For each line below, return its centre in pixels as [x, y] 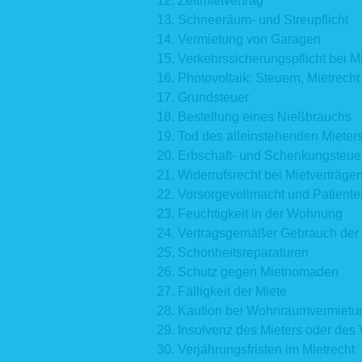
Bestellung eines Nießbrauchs [264, 116]
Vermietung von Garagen [249, 39]
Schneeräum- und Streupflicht [263, 19]
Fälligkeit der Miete [232, 291]
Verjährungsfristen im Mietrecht [266, 349]
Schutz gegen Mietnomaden [258, 271]
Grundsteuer [213, 97]
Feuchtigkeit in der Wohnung [260, 213]
